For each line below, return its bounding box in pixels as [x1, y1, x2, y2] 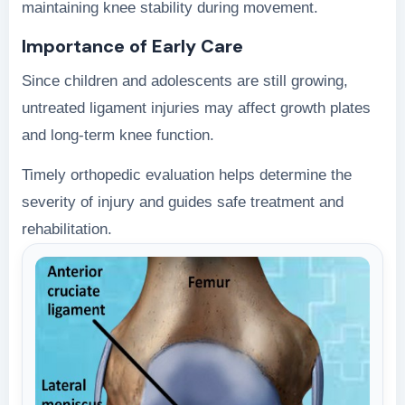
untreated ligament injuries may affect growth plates [22, 99, 371, 117]
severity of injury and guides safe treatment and [22, 193, 344, 211]
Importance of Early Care [22, 33, 243, 58]
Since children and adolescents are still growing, [22, 71, 348, 89]
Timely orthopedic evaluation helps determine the [22, 165, 352, 184]
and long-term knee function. [22, 126, 214, 144]
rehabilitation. [22, 220, 112, 238]
